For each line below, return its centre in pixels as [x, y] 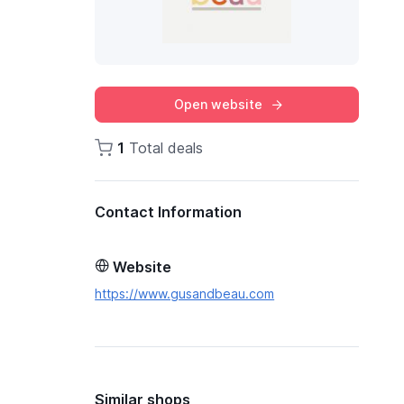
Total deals [164, 148]
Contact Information [169, 212]
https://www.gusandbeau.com [185, 294]
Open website [218, 104]
